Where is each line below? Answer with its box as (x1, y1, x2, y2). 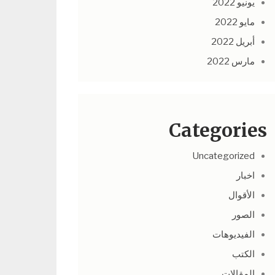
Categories (169, 118, 268, 142)
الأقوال (228, 190, 255, 201)
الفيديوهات (212, 229, 255, 240)
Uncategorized (192, 150, 255, 161)
